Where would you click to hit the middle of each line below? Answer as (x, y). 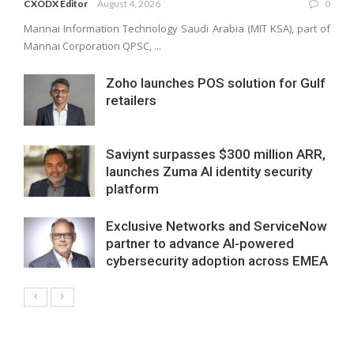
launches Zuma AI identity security (209, 171)
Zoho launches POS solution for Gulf (216, 83)
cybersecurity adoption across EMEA (217, 260)
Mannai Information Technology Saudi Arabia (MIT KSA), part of (177, 28)
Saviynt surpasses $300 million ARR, (216, 154)
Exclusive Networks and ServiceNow (217, 226)
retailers (131, 100)
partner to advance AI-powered (200, 243)
